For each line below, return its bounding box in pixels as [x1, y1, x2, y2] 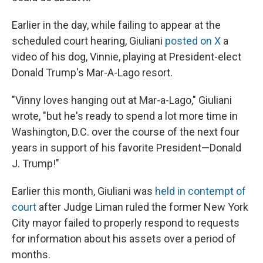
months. [12, 248, 50, 261]
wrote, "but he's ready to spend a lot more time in [12, 110, 238, 123]
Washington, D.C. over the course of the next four [12, 126, 240, 139]
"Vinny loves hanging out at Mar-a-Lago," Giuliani [12, 94, 232, 107]
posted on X [165, 35, 221, 48]
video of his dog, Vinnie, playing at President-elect [12, 50, 241, 63]
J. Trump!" [12, 157, 59, 170]
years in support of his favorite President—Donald [12, 141, 241, 154]
